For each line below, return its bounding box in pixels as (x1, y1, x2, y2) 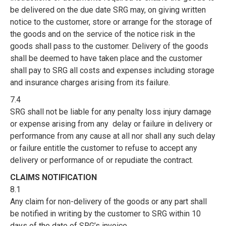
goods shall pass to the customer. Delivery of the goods (10, 41, 208, 51)
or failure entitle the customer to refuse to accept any (10, 143, 197, 153)
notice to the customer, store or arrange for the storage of (10, 17, 212, 27)
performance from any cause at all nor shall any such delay (10, 131, 215, 141)
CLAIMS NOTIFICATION (10, 173, 97, 182)
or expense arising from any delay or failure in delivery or (10, 119, 212, 129)
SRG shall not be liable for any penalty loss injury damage (10, 107, 211, 117)
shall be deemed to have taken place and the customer (10, 53, 202, 63)
